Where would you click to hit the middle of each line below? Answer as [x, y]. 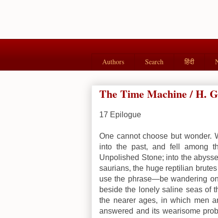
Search [154, 62]
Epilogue [126, 114]
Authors [113, 62]
